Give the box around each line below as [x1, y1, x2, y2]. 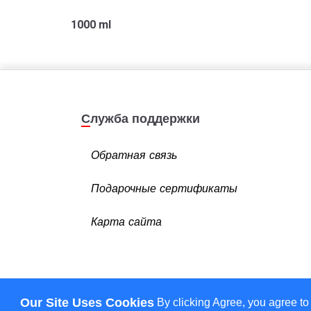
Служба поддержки [90, 111, 200, 126]
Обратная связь [91, 149, 177, 162]
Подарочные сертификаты [91, 182, 237, 195]
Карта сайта [91, 215, 162, 228]
